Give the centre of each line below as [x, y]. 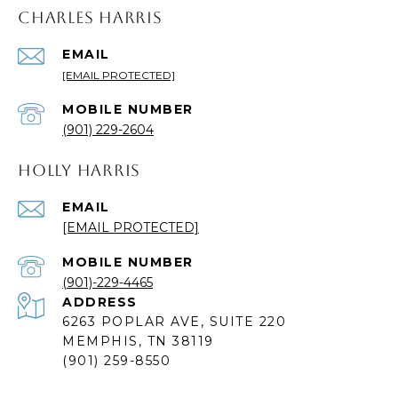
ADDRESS [100, 302]
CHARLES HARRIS [90, 18]
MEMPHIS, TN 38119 [138, 342]
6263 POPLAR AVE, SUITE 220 [174, 322]
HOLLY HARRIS [79, 171]
